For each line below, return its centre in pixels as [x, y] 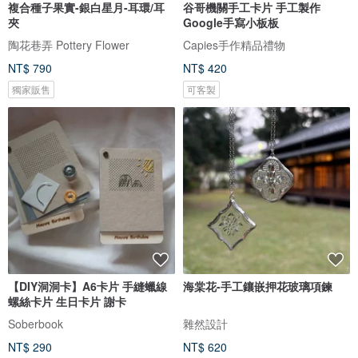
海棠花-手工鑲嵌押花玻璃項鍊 [258, 286]
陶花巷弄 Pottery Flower [69, 44]
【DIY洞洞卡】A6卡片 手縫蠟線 [88, 286]
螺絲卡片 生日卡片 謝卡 [67, 301]
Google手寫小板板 [231, 23]
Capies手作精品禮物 [234, 44]
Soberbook [36, 323]
